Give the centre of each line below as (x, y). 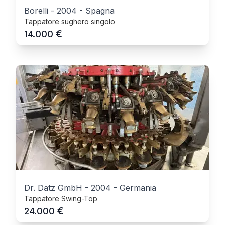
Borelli (36, 11)
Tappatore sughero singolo (70, 21)
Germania (138, 188)
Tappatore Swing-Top (61, 199)
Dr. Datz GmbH (53, 188)
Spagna (100, 11)
